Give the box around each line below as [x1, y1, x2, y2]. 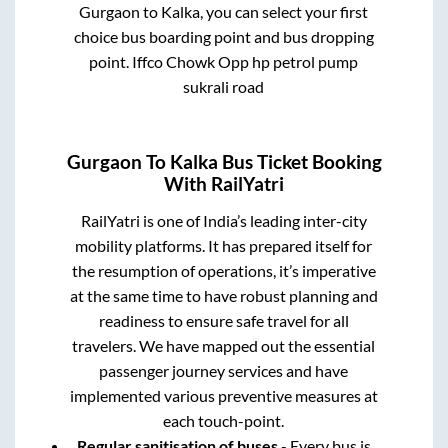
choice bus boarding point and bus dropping [73, 26, 374, 46]
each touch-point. [163, 411, 285, 431]
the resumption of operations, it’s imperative [71, 261, 376, 281]
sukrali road [183, 76, 265, 96]
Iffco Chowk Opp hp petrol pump [132, 51, 359, 71]
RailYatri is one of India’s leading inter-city [80, 211, 367, 231]
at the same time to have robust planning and [69, 286, 378, 306]
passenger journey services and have [99, 361, 349, 381]
